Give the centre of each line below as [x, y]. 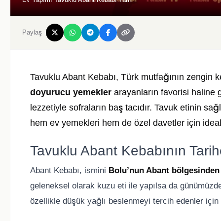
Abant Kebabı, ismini [69, 171]
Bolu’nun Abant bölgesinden [164, 171]
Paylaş [32, 33]
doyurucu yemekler [71, 92]
